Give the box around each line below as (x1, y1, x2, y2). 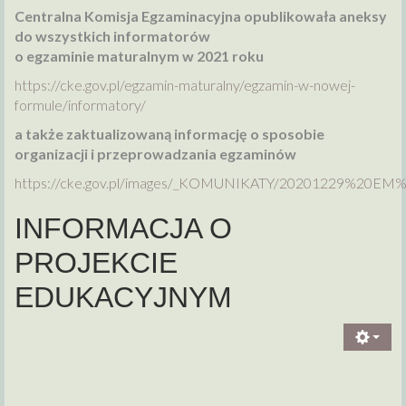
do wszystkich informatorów (14, 27, 210, 45)
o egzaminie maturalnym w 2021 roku (14, 47, 264, 65)
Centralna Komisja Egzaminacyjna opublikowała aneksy (14, 7, 387, 25)
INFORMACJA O (14, 212, 232, 246)
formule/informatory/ (14, 96, 146, 114)
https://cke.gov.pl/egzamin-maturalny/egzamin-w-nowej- (14, 76, 355, 94)
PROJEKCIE (14, 246, 178, 280)
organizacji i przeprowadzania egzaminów (14, 145, 296, 163)
